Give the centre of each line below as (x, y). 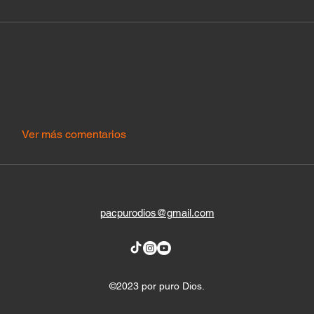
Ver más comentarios (74, 135)
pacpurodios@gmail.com (157, 213)
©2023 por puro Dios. (157, 286)
